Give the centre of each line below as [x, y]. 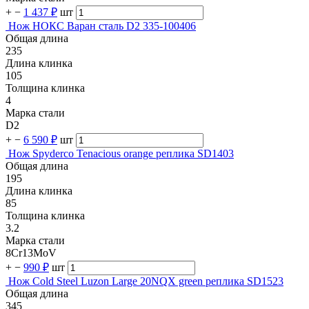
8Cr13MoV [31, 253]
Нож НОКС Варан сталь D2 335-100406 [102, 26]
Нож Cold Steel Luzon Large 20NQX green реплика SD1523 [146, 281]
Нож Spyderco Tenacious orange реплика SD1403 [121, 154]
